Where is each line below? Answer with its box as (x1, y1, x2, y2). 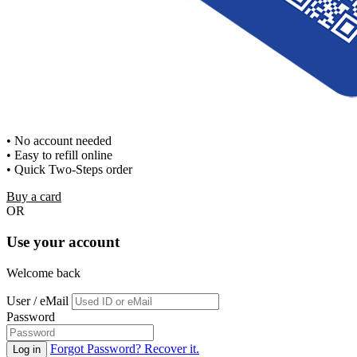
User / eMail (6, 293, 69, 308)
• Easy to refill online (6, 148, 112, 163)
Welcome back (6, 265, 80, 280)
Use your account (6, 233, 120, 251)
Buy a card (6, 190, 61, 204)
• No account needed (6, 134, 112, 148)
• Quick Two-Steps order (6, 163, 132, 177)
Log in (13, 343, 41, 355)
